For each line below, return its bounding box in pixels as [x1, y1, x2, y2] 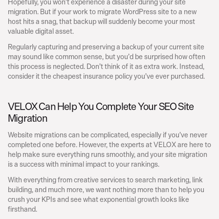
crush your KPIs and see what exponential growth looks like [8, 194, 189, 205]
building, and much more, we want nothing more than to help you [8, 184, 204, 195]
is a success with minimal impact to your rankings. [8, 158, 159, 170]
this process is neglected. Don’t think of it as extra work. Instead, [8, 61, 204, 72]
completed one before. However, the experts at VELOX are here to [8, 139, 211, 150]
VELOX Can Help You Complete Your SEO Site [8, 98, 194, 114]
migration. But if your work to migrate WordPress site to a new [8, 6, 197, 17]
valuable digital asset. [8, 25, 74, 37]
